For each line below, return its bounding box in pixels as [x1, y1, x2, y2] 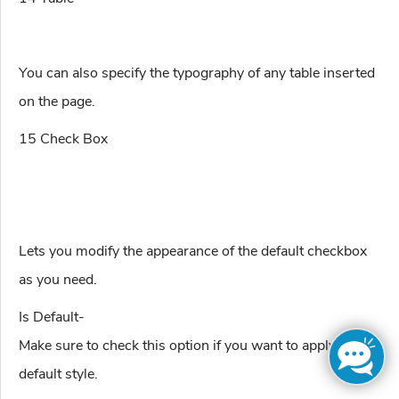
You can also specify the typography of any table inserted [19, 63, 375, 84]
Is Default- [19, 307, 85, 328]
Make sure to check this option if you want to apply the [19, 336, 359, 356]
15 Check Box [19, 129, 108, 150]
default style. [19, 364, 98, 385]
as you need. [19, 270, 97, 290]
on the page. [19, 92, 95, 112]
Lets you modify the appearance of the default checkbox [19, 241, 367, 262]
